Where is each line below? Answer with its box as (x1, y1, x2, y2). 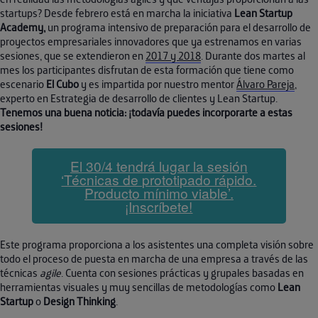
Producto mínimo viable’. (84, 183, 234, 203)
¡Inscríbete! (125, 197, 193, 216)
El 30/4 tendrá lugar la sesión (70, 156, 248, 176)
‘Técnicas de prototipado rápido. (61, 170, 257, 190)
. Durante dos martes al (201, 49, 305, 63)
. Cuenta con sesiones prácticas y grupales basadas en (61, 266, 304, 280)
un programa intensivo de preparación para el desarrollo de (45, 21, 311, 35)
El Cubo (46, 77, 79, 92)
